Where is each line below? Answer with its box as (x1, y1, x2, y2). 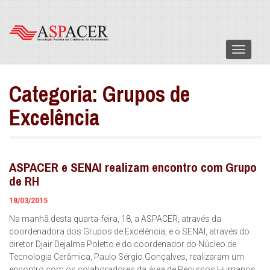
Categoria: (9, 80, 98, 108)
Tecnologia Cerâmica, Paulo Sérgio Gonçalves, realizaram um (9, 252, 244, 262)
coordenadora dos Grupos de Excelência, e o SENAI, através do (9, 227, 250, 236)
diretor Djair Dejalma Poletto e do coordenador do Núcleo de (9, 239, 236, 249)
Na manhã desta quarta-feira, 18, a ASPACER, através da (9, 214, 221, 224)
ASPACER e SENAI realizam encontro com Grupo (9, 159, 257, 176)
